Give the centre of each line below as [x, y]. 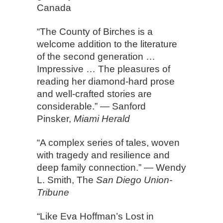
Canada [54, 7]
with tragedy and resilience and [103, 155]
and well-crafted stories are [94, 94]
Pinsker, [55, 118]
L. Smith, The [66, 180]
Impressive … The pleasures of [104, 69]
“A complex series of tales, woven [108, 142]
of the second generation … [96, 56]
